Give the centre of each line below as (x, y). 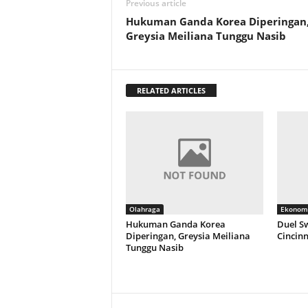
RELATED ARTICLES (171, 90)
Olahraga (144, 209)
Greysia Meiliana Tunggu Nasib (206, 36)
